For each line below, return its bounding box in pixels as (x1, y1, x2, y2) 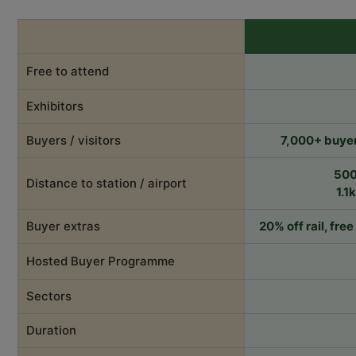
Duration (26, 322, 76, 338)
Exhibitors (26, 98, 83, 114)
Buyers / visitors (26, 132, 121, 148)
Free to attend (26, 63, 109, 79)
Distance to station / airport (26, 175, 187, 191)
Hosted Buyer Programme (26, 253, 175, 269)
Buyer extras (26, 218, 100, 234)
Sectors (26, 288, 72, 304)
